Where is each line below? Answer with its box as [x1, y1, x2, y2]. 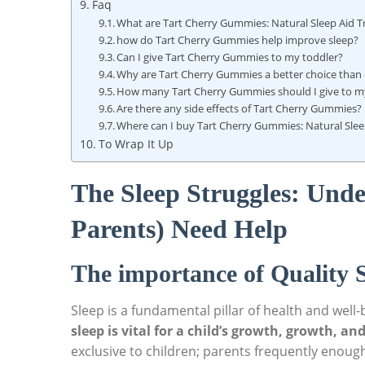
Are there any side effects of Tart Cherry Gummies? [117, 101, 363, 117]
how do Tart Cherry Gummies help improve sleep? [117, 33, 359, 48]
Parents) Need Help [71, 214, 288, 244]
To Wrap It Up [98, 136, 174, 152]
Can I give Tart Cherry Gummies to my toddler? [117, 50, 344, 65]
